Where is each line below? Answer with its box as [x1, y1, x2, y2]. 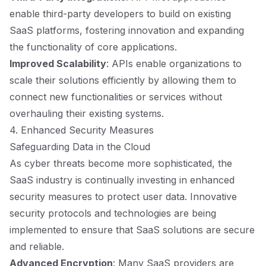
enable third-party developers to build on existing [9, 8, 231, 20]
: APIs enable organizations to [106, 58, 242, 69]
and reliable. [9, 240, 64, 252]
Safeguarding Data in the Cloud [9, 141, 150, 153]
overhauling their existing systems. [9, 107, 164, 119]
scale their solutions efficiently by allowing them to [9, 74, 236, 86]
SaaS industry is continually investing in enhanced [9, 174, 235, 186]
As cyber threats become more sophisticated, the [9, 157, 232, 169]
